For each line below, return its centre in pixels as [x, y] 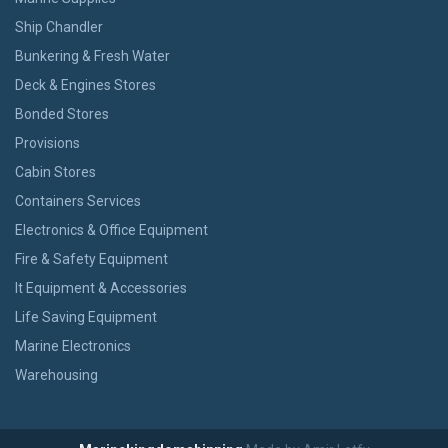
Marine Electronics [73, 345]
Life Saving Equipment [86, 316]
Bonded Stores [62, 113]
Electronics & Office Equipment [111, 229]
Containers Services [78, 200]
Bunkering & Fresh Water [92, 55]
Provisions [47, 142]
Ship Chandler [59, 26]
